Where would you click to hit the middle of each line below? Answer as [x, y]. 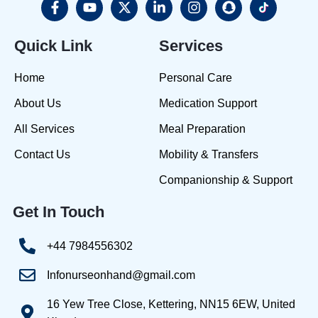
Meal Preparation [202, 128]
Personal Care [196, 77]
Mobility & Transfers [209, 154]
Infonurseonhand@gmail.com [121, 275]
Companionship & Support [226, 180]
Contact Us [42, 154]
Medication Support [208, 103]
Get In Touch [59, 212]
